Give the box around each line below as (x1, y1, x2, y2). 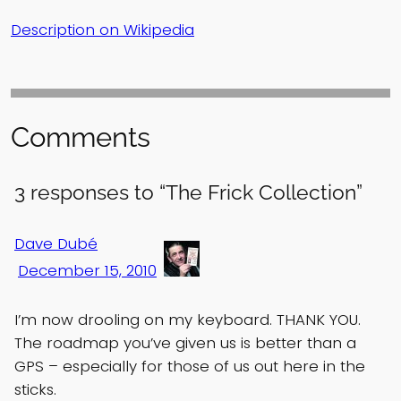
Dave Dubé (14, 233, 98, 255)
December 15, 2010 (18, 260, 157, 282)
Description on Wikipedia (11, 18, 194, 40)
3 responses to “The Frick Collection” (14, 180, 363, 205)
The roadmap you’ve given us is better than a (14, 332, 356, 354)
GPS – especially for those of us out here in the (14, 355, 365, 378)
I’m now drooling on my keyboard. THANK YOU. (14, 309, 361, 331)
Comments (11, 120, 150, 153)
